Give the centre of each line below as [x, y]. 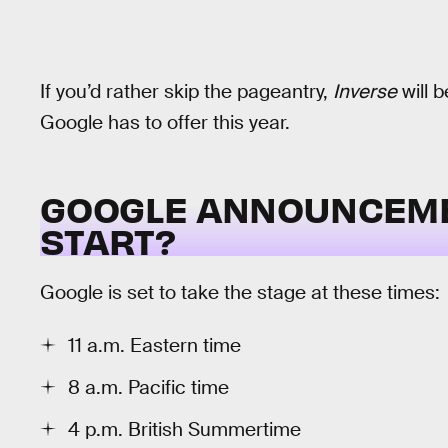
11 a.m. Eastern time [154, 345]
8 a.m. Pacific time [148, 387]
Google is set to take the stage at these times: [240, 293]
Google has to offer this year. [165, 123]
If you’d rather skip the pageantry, [186, 92]
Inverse [365, 92]
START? [108, 239]
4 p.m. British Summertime [184, 429]
